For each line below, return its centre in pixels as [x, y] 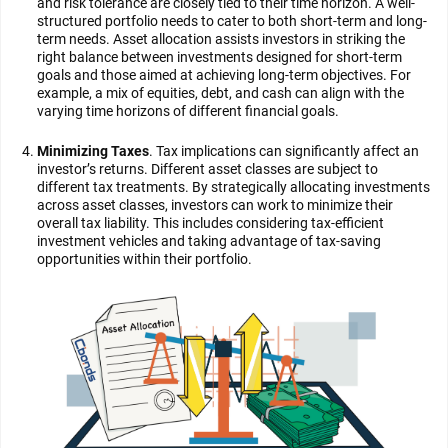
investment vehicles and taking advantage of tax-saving [209, 241]
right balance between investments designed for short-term [219, 57]
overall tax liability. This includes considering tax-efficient [210, 223]
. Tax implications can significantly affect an [284, 151]
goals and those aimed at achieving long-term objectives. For [224, 75]
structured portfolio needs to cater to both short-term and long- [232, 21]
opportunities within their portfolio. [144, 259]
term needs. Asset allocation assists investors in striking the [221, 39]
